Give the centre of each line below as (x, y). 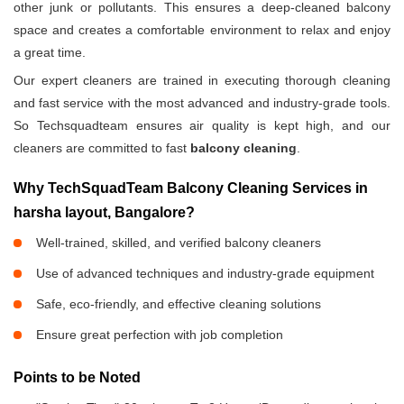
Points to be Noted (77, 378)
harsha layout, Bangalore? (104, 213)
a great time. (50, 53)
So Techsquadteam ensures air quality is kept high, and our (202, 126)
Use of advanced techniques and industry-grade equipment (205, 274)
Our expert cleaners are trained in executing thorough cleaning (202, 81)
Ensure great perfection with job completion (160, 335)
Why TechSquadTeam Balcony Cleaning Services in (191, 188)
